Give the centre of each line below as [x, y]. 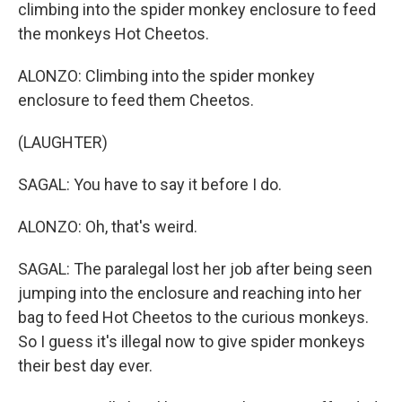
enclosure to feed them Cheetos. [136, 100]
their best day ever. [85, 366]
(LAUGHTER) [63, 142]
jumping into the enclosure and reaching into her [190, 293]
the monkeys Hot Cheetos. [114, 34]
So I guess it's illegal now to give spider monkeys [192, 341]
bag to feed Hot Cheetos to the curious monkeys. [193, 317]
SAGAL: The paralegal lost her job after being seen [195, 269]
